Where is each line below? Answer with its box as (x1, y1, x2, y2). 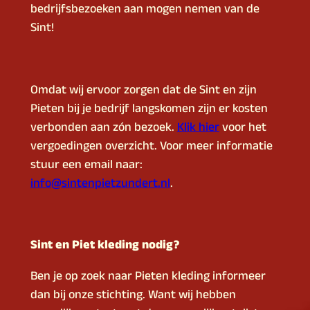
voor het (219, 118, 266, 139)
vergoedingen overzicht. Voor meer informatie (30, 136, 273, 158)
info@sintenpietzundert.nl (30, 174, 170, 195)
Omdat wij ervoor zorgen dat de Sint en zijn (30, 80, 257, 102)
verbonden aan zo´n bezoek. (30, 118, 177, 139)
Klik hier (176, 118, 219, 139)
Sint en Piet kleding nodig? (30, 236, 179, 257)
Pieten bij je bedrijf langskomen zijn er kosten (30, 99, 268, 120)
